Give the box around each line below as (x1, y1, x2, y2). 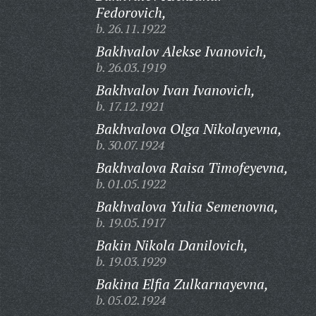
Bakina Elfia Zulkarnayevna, (95, 274, 269, 293)
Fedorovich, (95, 3, 166, 22)
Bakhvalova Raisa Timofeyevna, (95, 158, 288, 177)
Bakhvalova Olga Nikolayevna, (95, 119, 282, 138)
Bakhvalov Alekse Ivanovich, (95, 42, 267, 61)
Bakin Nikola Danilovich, (95, 236, 248, 255)
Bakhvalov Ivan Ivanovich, (95, 80, 255, 99)
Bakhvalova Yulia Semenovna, (95, 197, 279, 216)
